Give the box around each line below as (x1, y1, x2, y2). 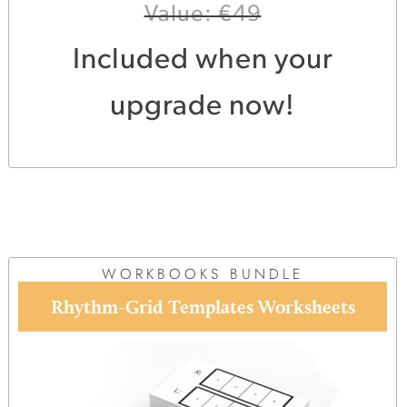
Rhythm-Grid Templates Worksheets (50, 294, 355, 318)
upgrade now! (110, 92, 295, 122)
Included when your (72, 45, 333, 75)
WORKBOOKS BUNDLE (101, 263, 304, 284)
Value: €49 (144, 3, 262, 26)
